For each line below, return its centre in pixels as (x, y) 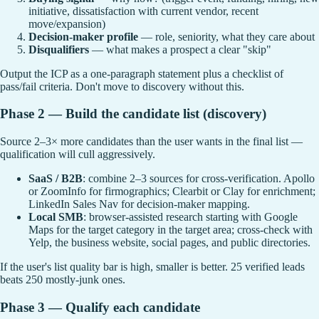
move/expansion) (67, 23)
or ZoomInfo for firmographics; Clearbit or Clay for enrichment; (172, 191)
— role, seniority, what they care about (226, 36)
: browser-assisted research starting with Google (190, 216)
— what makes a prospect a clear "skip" (180, 49)
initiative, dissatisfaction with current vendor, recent (143, 11)
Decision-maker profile (83, 36)
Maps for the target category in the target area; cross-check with (171, 229)
